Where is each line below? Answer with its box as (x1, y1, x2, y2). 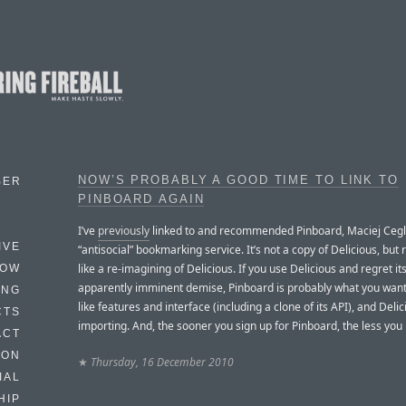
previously (98, 222, 150, 238)
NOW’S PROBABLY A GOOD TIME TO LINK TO (78, 174, 399, 187)
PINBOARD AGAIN (78, 193, 205, 206)
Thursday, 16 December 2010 (91, 353, 234, 370)
